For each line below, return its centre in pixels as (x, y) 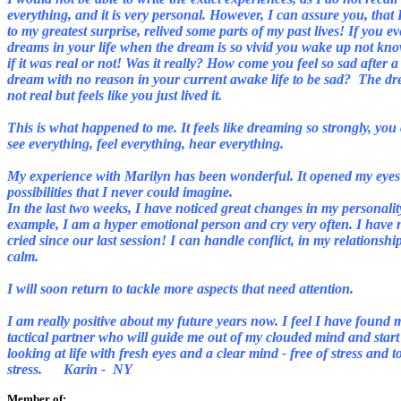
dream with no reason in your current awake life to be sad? (183, 79)
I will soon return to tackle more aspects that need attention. (182, 289)
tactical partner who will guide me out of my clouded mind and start (203, 337)
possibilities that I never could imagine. (122, 192)
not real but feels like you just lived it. (116, 95)
